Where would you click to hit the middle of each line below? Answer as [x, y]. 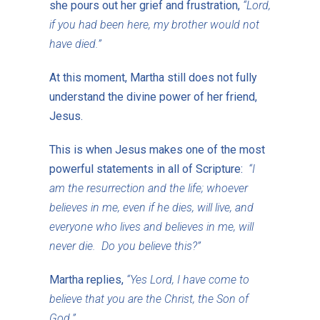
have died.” [75, 44]
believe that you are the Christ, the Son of [149, 299]
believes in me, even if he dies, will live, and [151, 207]
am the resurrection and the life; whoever [148, 188]
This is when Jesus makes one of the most [157, 149]
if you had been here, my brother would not [154, 24]
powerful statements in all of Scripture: [149, 169]
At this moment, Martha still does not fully [153, 77]
